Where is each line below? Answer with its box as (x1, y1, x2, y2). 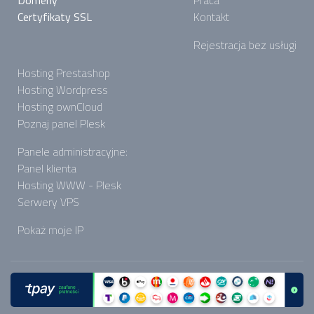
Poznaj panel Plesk (18, 115, 105, 132)
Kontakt (193, 8, 229, 26)
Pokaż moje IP (18, 221, 83, 239)
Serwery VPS (18, 193, 79, 211)
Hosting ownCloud (18, 98, 102, 116)
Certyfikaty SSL (18, 8, 92, 26)
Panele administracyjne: (18, 143, 128, 161)
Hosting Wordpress (18, 81, 108, 99)
